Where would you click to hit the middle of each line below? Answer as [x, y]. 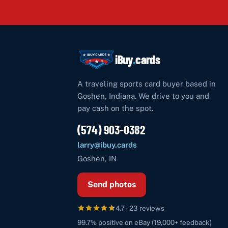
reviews [151, 208]
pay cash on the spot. [115, 108]
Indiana [122, 96]
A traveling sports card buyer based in [147, 83]
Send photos [112, 184]
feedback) [195, 222]
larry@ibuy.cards [107, 145]
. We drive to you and [172, 96]
